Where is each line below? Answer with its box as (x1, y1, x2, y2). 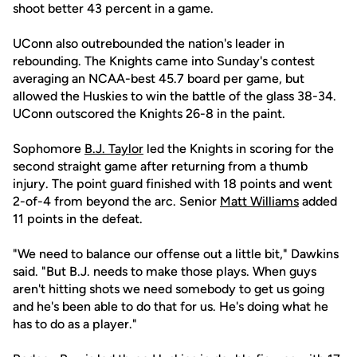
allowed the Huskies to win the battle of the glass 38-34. (13, 88, 336, 104)
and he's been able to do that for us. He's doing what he (13, 299, 328, 314)
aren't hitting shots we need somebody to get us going (13, 281, 324, 296)
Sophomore (13, 141, 84, 156)
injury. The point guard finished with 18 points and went (13, 176, 332, 191)
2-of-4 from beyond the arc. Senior (13, 194, 220, 209)
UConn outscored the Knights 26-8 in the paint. (13, 106, 285, 121)
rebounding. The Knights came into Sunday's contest (13, 53, 315, 69)
